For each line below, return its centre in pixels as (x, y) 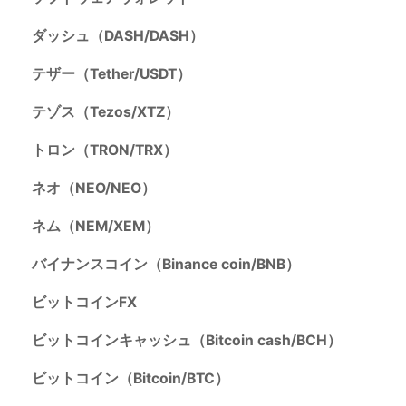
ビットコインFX (84, 303)
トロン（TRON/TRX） (104, 150)
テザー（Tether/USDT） (111, 74)
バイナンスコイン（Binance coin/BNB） (165, 265)
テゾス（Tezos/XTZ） (105, 112)
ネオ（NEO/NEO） (93, 188)
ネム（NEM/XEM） (95, 227)
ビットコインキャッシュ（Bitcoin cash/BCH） (186, 341)
